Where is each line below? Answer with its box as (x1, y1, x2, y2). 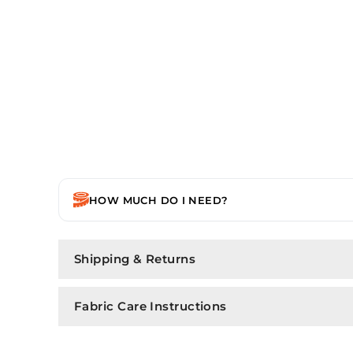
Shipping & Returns (74, 251, 196, 266)
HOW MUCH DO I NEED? (89, 193, 229, 206)
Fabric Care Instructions (74, 299, 227, 314)
